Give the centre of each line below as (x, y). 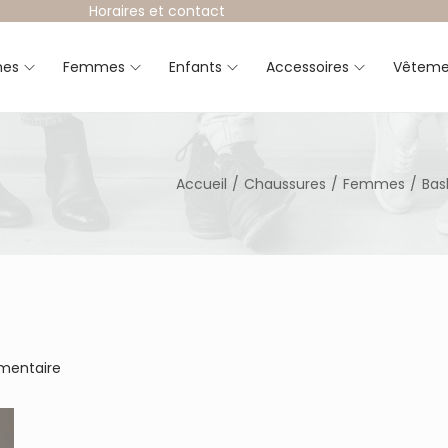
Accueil (201, 184)
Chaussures (285, 184)
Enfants (195, 67)
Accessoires (307, 67)
